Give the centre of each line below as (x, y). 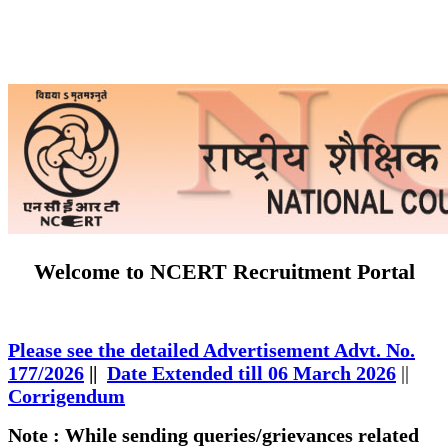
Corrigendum (66, 395)
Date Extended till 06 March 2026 (251, 372)
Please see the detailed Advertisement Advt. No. (211, 349)
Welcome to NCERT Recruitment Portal (224, 271)
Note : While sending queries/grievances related (213, 434)
